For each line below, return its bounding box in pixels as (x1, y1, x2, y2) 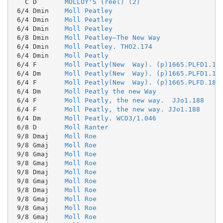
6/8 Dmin (12, 33, 65, 41)
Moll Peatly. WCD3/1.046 (64, 114, 156, 122)
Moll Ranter (64, 123, 109, 131)
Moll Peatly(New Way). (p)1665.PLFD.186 (64, 78, 220, 86)
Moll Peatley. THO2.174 (64, 42, 152, 50)
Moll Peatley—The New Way (64, 33, 160, 41)
